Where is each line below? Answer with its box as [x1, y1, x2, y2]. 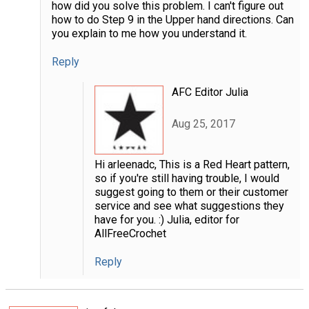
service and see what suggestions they [94, 199, 284, 212]
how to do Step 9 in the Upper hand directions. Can [51, 12, 294, 26]
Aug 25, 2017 [171, 117, 235, 131]
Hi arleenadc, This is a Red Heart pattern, [94, 157, 290, 171]
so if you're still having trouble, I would [94, 171, 279, 185]
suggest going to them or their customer [94, 185, 288, 199]
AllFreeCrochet [94, 226, 166, 240]
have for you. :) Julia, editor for [94, 212, 239, 226]
